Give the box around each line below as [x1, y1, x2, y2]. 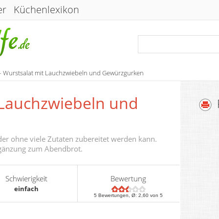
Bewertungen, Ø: [97, 193, 139, 198]
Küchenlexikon [14, 3, 79, 16]
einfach [14, 184, 39, 193]
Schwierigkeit [5, 174, 47, 183]
